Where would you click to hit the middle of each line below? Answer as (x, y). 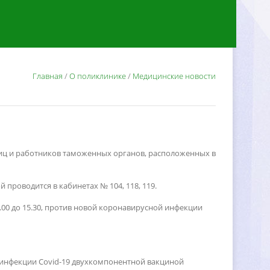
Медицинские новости (174, 76)
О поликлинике (98, 76)
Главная (48, 76)
